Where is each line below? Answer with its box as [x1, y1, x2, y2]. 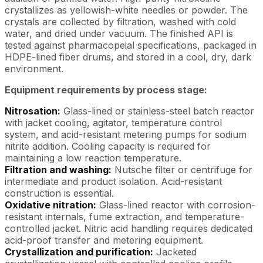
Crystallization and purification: [5, 245, 153, 258]
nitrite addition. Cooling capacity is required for [5, 140, 211, 152]
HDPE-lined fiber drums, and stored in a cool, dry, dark [5, 50, 251, 63]
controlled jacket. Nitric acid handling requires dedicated [5, 222, 252, 234]
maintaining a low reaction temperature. [5, 151, 181, 164]
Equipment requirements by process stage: [5, 83, 207, 96]
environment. [5, 62, 63, 75]
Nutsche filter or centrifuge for [112, 163, 252, 176]
